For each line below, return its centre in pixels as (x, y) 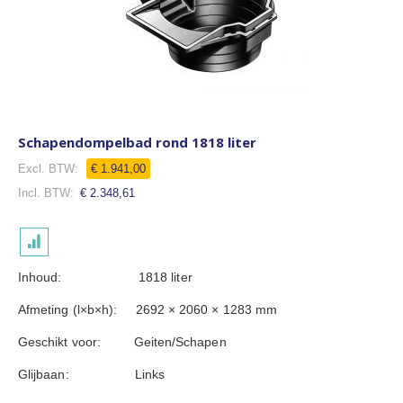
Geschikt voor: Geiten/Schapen (122, 342)
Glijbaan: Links (92, 374)
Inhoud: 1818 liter (105, 277)
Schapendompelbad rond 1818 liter (137, 142)
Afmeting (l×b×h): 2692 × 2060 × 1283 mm (148, 309)
